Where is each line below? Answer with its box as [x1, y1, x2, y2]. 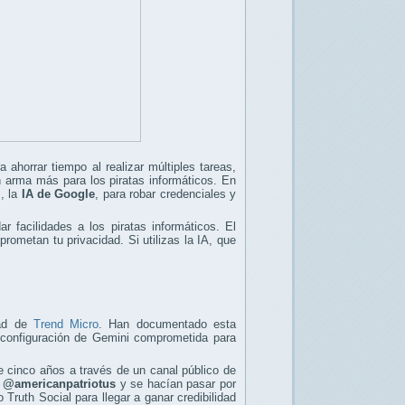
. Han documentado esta [99, 316, 237, 331]
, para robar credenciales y [95, 186, 237, 201]
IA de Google [21, 186, 96, 201]
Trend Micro [33, 316, 99, 331]
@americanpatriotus [3, 377, 117, 391]
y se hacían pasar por [116, 377, 237, 391]
